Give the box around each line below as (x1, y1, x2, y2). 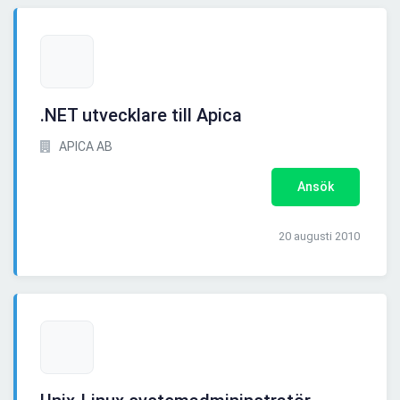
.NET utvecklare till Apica (40, 104, 242, 127)
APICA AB (56, 139, 112, 154)
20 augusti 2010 (279, 229, 360, 244)
